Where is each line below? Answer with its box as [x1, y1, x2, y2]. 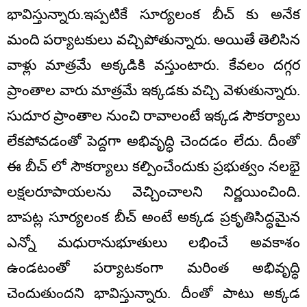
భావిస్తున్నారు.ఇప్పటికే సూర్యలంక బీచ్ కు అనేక [7, 6, 300, 23]
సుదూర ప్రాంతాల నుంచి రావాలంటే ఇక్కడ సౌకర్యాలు [7, 108, 300, 125]
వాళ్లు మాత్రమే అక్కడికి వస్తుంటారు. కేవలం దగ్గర [7, 57, 300, 74]
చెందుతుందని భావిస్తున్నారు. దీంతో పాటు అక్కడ [7, 285, 300, 302]
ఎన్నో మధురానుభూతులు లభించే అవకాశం [7, 234, 300, 251]
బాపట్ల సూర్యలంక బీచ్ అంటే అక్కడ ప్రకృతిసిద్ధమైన [7, 209, 300, 226]
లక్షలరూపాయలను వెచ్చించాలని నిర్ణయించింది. [7, 184, 300, 201]
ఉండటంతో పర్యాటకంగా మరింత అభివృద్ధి [7, 260, 300, 277]
